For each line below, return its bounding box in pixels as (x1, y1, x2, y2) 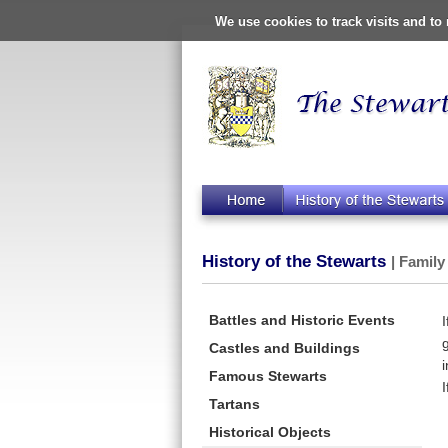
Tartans (209, 395, 260, 412)
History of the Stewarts (202, 252, 391, 272)
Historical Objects (209, 423, 331, 440)
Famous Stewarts (209, 367, 327, 384)
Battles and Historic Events (209, 311, 395, 328)
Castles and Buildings (209, 339, 360, 356)
